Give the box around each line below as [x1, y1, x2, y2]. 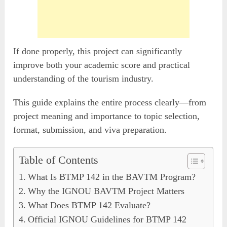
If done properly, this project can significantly [13, 46, 182, 56]
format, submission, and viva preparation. [13, 124, 167, 135]
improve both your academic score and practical [13, 59, 191, 70]
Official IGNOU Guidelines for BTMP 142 [27, 214, 186, 224]
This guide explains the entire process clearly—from [13, 97, 207, 107]
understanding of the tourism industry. [13, 73, 154, 84]
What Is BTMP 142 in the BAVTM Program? [27, 171, 196, 182]
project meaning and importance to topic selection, [13, 110, 200, 121]
